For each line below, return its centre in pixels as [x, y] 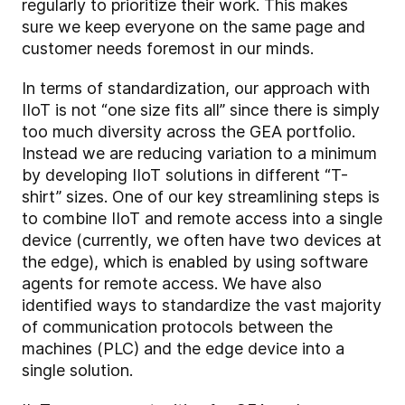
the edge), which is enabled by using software [195, 262]
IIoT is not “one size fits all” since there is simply [201, 110]
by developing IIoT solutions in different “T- [185, 175]
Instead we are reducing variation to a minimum [199, 154]
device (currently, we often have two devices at [202, 240]
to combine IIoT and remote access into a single [202, 219]
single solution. [77, 371]
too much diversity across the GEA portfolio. [188, 132]
